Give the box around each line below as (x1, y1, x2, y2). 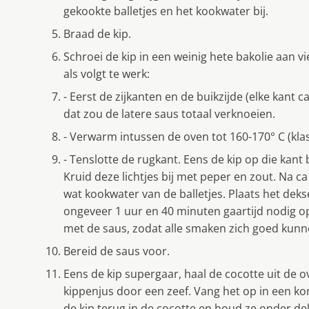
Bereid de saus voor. (63, 243, 170, 259)
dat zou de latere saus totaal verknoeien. (63, 106, 275, 122)
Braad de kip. (63, 26, 131, 42)
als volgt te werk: (63, 66, 150, 82)
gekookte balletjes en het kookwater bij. (63, 3, 268, 19)
